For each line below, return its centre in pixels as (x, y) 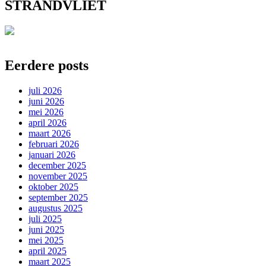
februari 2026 (54, 144)
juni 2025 (46, 229)
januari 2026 (52, 154)
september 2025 (58, 197)
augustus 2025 (56, 208)
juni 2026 (46, 101)
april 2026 (47, 122)
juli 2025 (45, 218)
